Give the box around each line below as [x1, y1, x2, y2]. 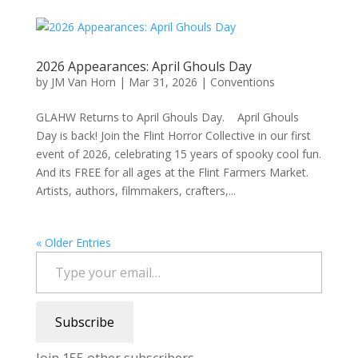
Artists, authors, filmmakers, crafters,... [35, 183, 236, 198]
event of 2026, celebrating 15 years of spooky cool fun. [35, 146, 321, 161]
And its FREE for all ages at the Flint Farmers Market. [35, 165, 308, 180]
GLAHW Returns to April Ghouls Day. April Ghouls [35, 109, 299, 125]
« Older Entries [35, 235, 111, 250]
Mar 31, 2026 [128, 74, 197, 89]
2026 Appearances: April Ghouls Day [35, 58, 252, 75]
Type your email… [34, 243, 72, 258]
